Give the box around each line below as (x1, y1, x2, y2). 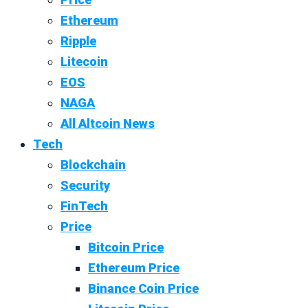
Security (60, 177, 110, 192)
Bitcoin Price (88, 239, 164, 254)
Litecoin (60, 54, 108, 69)
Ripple (60, 33, 96, 48)
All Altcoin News (60, 115, 155, 131)
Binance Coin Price (88, 280, 199, 296)
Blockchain (60, 157, 126, 172)
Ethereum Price (88, 260, 179, 275)
